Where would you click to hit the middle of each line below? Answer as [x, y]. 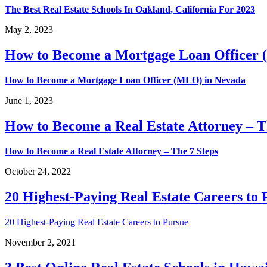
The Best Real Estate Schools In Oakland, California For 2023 [130, 10]
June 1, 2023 [29, 101]
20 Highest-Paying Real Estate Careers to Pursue [97, 222]
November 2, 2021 [40, 242]
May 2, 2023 [29, 30]
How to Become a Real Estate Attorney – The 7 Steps [111, 151]
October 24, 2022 [38, 172]
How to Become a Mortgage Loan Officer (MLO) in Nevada [125, 80]
